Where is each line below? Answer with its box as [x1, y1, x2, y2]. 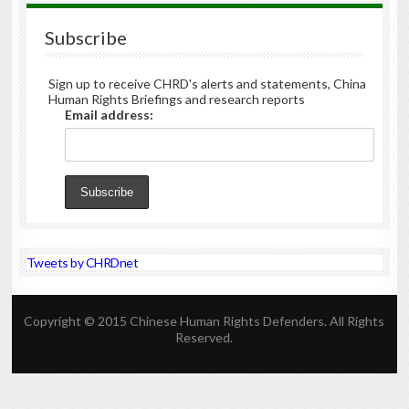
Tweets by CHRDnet [26, 254, 139, 270]
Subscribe [44, 26, 127, 48]
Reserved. [175, 330, 234, 346]
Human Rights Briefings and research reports [47, 90, 305, 107]
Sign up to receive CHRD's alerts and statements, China [47, 75, 366, 91]
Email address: [64, 106, 153, 122]
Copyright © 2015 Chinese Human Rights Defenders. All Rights [24, 313, 385, 330]
